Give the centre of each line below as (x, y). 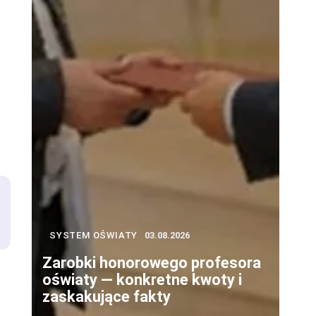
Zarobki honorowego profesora (152, 262)
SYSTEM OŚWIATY (94, 235)
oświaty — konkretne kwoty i (142, 279)
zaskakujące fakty (107, 296)
